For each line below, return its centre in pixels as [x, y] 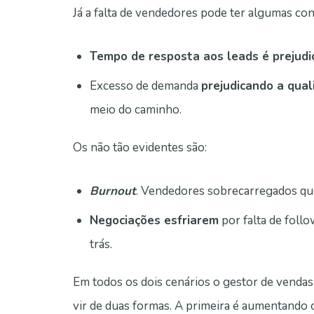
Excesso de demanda [145, 86]
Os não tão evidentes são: [140, 148]
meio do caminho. [136, 110]
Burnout [113, 191]
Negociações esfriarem [154, 221]
